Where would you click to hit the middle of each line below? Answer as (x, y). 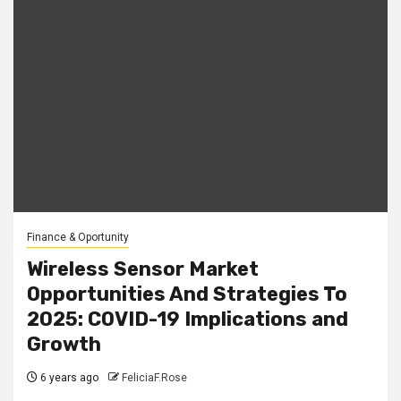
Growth (64, 344)
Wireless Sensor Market (143, 269)
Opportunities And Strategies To (187, 294)
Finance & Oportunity (78, 237)
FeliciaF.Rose (154, 377)
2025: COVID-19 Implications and (188, 319)
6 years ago (68, 377)
